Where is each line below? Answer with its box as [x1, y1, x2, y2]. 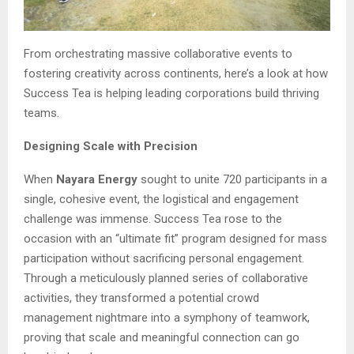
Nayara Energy [56, 171, 137, 186]
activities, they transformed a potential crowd [24, 290, 259, 305]
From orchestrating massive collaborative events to [24, 46, 292, 61]
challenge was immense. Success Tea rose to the [24, 211, 282, 226]
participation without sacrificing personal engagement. [24, 250, 304, 265]
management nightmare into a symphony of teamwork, [24, 310, 310, 325]
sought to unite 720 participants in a [137, 171, 327, 186]
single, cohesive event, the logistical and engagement [24, 191, 299, 206]
